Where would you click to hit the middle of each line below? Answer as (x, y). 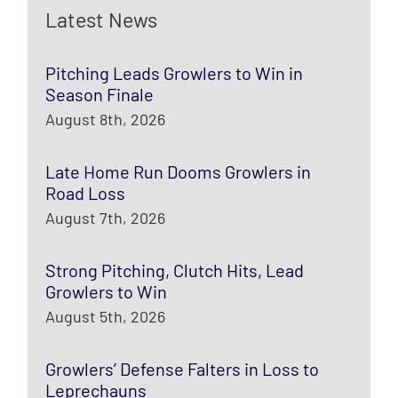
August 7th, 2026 (106, 217)
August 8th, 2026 (106, 119)
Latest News (102, 19)
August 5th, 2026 (106, 316)
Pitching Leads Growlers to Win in (175, 72)
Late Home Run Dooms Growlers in (179, 171)
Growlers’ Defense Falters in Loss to (183, 368)
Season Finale (100, 94)
